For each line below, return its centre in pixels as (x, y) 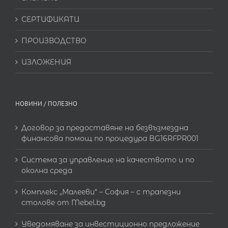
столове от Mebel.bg (64, 203)
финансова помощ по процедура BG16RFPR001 (110, 139)
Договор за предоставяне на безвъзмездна (105, 128)
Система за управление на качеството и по (108, 160)
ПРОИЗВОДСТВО (54, 41)
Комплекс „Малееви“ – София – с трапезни (101, 192)
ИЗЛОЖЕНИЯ (46, 62)
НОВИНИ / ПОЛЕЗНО (46, 104)
